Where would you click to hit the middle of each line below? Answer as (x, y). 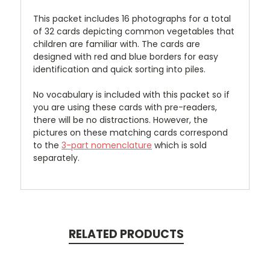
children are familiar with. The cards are (117, 44)
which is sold (179, 146)
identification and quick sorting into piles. (121, 70)
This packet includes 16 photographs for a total (132, 19)
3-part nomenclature (107, 146)
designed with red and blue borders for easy (126, 57)
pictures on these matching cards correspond (130, 133)
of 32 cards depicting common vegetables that (134, 32)
